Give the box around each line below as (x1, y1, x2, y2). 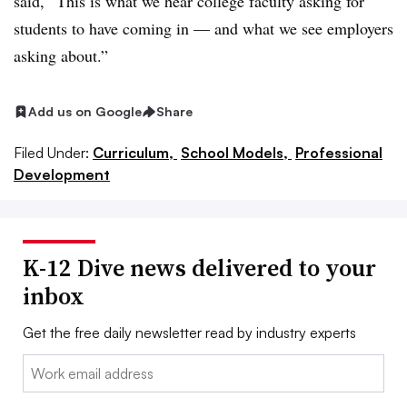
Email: (23, 355, 60, 374)
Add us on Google (28, 104, 142, 119)
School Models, (181, 143, 292, 162)
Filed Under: (14, 143, 89, 162)
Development (14, 164, 110, 184)
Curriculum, (93, 143, 177, 162)
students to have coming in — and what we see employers (14, 17, 393, 39)
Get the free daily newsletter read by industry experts (23, 323, 356, 342)
